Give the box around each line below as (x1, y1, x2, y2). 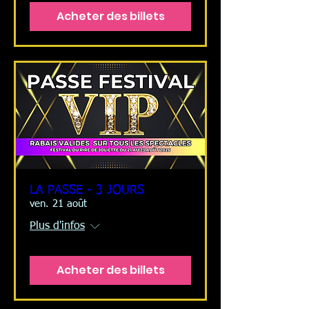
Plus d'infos (30, 221, 85, 232)
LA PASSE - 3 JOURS (30, 184, 144, 197)
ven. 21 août (30, 199, 87, 210)
